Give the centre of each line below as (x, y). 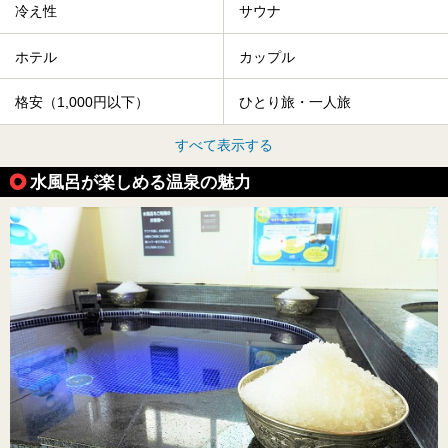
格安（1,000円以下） (82, 102)
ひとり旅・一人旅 (295, 102)
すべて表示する (224, 144)
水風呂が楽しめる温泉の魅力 (140, 181)
